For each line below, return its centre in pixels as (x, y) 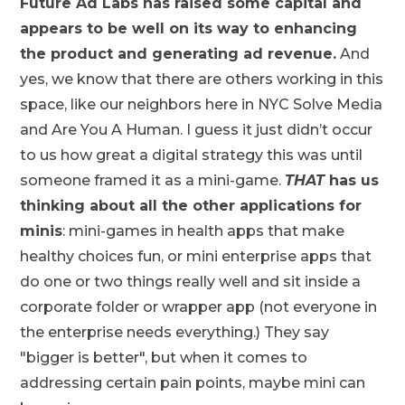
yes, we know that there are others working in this (202, 79)
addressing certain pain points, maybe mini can (193, 383)
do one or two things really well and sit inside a (191, 282)
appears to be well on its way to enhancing (189, 28)
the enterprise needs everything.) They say (175, 332)
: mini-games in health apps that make (204, 231)
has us (352, 180)
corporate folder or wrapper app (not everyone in (199, 307)
